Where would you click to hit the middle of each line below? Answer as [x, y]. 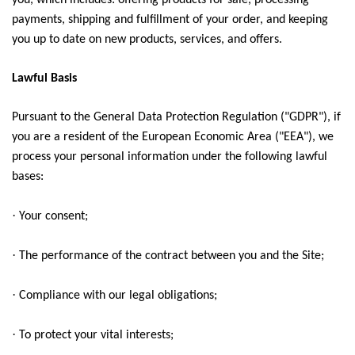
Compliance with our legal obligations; [118, 296]
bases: [28, 177]
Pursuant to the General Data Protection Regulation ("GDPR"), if [176, 117]
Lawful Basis [44, 78]
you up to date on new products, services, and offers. [147, 40]
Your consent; [53, 216]
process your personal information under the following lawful [170, 157]
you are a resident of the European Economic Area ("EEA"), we [173, 137]
